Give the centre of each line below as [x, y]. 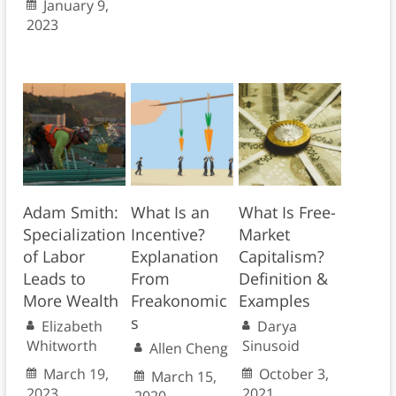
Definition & [283, 279]
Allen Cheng [188, 349]
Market [264, 235]
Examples [274, 301]
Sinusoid [270, 346]
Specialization [74, 235]
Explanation [174, 257]
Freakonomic [179, 301]
